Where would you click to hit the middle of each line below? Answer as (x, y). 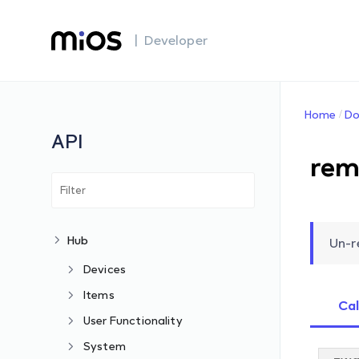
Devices (105, 269)
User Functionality (133, 320)
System (105, 346)
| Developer (171, 40)
